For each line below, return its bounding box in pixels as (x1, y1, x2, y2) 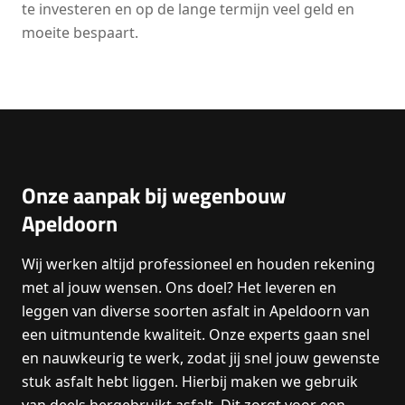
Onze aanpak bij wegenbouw (22, 179, 287, 212)
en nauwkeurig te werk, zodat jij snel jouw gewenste (22, 348, 380, 368)
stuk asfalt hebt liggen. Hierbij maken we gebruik (22, 372, 358, 391)
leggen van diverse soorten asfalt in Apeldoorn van (22, 301, 370, 321)
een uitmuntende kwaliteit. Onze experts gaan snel (22, 325, 370, 344)
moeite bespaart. (22, 23, 138, 42)
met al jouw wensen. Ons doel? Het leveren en (22, 278, 336, 297)
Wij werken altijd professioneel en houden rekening (22, 254, 375, 274)
